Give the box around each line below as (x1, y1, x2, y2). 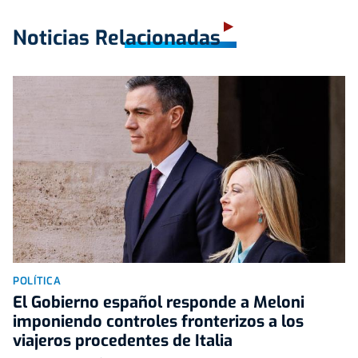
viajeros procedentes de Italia (13, 329, 233, 352)
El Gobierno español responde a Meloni (13, 291, 304, 313)
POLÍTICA (13, 273, 62, 288)
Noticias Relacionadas (13, 24, 221, 51)
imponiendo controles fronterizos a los (13, 310, 304, 332)
